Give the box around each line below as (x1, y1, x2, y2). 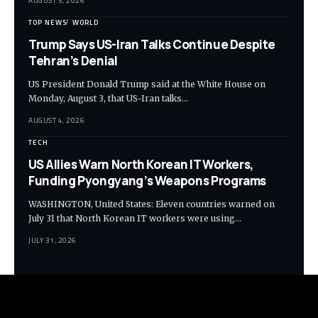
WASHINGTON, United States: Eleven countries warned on (28, 198, 275, 209)
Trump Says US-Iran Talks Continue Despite (28, 35, 275, 53)
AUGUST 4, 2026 (28, 114, 84, 126)
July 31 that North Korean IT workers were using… (28, 212, 241, 224)
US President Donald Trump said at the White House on (28, 78, 265, 89)
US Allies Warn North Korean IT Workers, (28, 155, 255, 172)
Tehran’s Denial (28, 52, 118, 69)
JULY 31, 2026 (28, 234, 77, 246)
